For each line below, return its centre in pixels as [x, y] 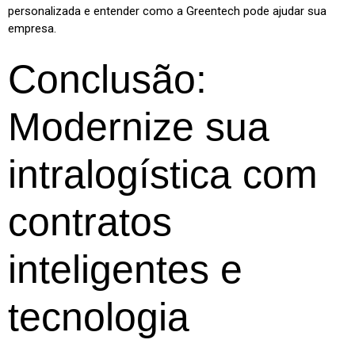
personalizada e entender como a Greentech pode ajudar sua [167, 11]
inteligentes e [125, 269]
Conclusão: [107, 79]
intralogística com [163, 174]
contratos [90, 221]
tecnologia [99, 317]
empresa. [32, 29]
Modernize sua [139, 126]
